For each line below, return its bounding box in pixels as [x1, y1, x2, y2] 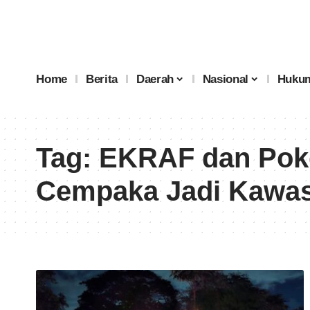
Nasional [202, 72, 248, 86]
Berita [86, 72, 118, 86]
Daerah [136, 72, 174, 86]
